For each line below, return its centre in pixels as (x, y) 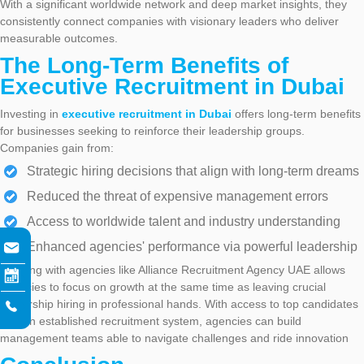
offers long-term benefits (296, 114)
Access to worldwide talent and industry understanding (184, 222)
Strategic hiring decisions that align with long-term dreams (193, 171)
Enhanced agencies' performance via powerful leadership (192, 247)
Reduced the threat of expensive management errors (178, 197)
